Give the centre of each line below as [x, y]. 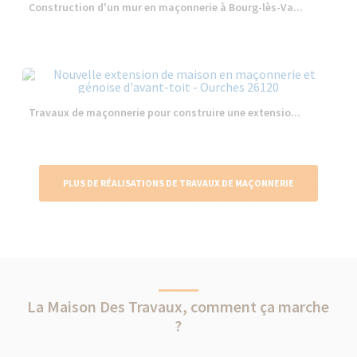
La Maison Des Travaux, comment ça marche [178, 306]
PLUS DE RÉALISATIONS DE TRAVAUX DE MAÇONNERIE [178, 183]
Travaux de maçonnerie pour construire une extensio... [165, 112]
